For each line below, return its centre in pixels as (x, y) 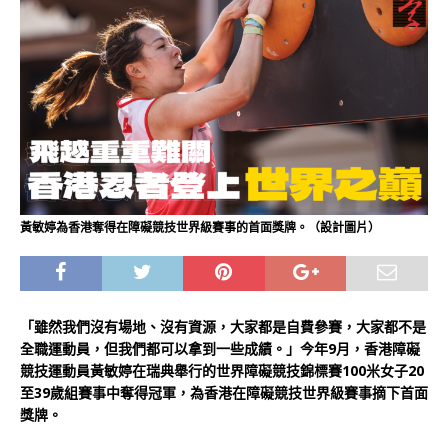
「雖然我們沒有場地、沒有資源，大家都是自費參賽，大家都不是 (223, 327)
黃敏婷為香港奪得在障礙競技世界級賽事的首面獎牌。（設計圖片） (200, 228)
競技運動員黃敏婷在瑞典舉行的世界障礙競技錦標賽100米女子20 (222, 371)
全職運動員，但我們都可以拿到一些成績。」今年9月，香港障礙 (220, 349)
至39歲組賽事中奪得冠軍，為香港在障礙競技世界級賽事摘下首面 (224, 393)
